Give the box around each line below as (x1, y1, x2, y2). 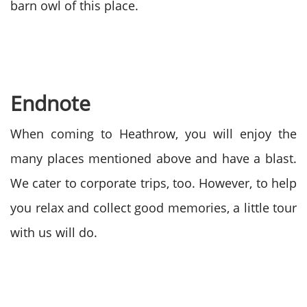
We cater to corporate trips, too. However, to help (10, 175, 297, 191)
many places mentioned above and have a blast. (10, 150, 297, 167)
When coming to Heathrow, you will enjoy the (10, 125, 297, 142)
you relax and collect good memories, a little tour (10, 199, 297, 216)
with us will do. (10, 224, 97, 241)
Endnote (10, 89, 90, 117)
